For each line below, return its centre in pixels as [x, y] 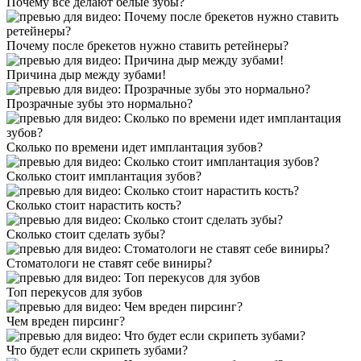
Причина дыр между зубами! [86, 75]
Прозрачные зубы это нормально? [100, 104]
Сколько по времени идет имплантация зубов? [135, 147]
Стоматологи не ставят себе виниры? [109, 263]
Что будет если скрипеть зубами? [97, 351]
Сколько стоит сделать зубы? [86, 234]
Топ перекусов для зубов [75, 293]
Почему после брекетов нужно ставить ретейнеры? [147, 46]
